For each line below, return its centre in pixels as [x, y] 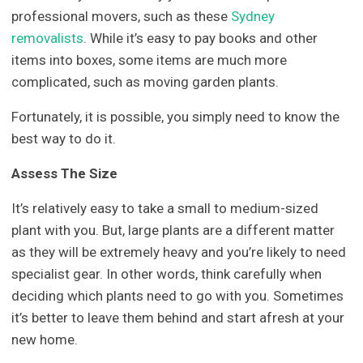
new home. [45, 339]
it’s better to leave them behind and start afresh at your [178, 317]
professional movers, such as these [122, 16]
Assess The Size [65, 173]
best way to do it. [64, 138]
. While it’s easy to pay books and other [201, 38]
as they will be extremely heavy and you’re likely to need [179, 252]
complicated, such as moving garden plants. [145, 81]
